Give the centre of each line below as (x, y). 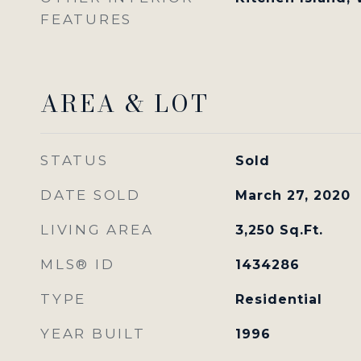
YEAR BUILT (93, 334)
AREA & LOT (125, 104)
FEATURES (86, 19)
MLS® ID (78, 264)
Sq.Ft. (301, 230)
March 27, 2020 (293, 195)
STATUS (75, 160)
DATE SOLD (91, 195)
